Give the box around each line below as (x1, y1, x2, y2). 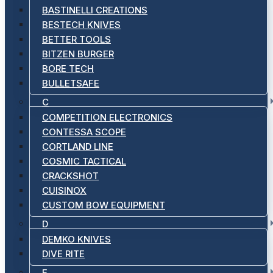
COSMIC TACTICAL (42, 155, 126, 167)
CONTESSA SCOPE (42, 126, 126, 138)
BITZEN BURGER (42, 48, 114, 60)
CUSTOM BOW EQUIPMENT (42, 199, 165, 211)
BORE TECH (42, 63, 94, 74)
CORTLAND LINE (42, 141, 113, 152)
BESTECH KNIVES (42, 19, 121, 30)
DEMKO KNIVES (42, 233, 111, 245)
